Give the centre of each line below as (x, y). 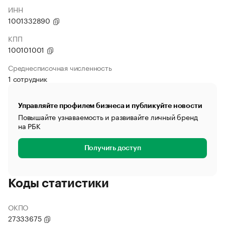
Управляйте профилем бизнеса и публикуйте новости (110, 105)
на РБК (29, 126)
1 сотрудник (28, 78)
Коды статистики (59, 183)
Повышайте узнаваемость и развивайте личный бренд (108, 117)
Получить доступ (113, 148)
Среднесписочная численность (60, 67)
